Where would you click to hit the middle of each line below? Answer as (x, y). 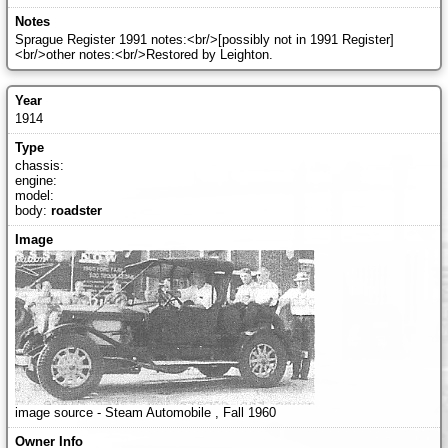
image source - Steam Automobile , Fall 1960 (145, 412)
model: (34, 195)
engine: (35, 180)
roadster (76, 210)
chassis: (39, 165)
